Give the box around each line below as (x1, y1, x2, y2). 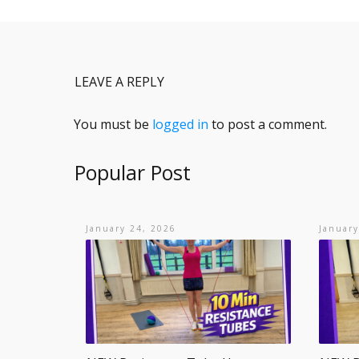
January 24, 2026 (86, 223, 176, 234)
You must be (74, 115, 152, 133)
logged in (152, 115, 208, 133)
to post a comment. (208, 115, 327, 133)
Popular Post (75, 159, 191, 186)
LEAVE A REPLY (75, 73, 164, 91)
